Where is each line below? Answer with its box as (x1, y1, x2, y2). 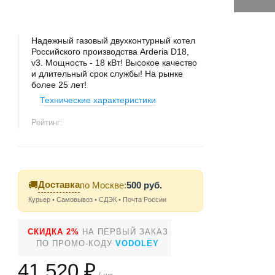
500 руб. (126, 180, 163, 190)
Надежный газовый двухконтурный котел (31, 36, 196, 45)
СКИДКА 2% (27, 227, 79, 236)
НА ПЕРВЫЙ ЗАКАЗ (79, 227, 168, 236)
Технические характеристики (40, 95, 157, 105)
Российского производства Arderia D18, (31, 47, 190, 56)
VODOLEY (115, 239, 160, 248)
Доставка (38, 179, 80, 190)
